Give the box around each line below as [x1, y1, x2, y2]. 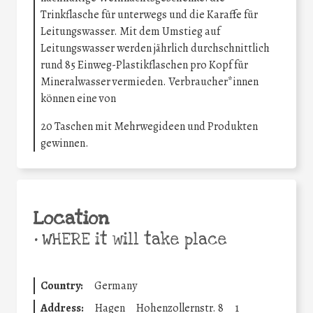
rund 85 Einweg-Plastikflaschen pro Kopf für [41, 57, 248, 73]
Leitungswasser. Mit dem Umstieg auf [41, 23, 220, 39]
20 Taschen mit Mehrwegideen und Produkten [41, 118, 258, 134]
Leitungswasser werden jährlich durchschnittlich [41, 40, 270, 56]
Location [34, 206, 109, 231]
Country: [41, 277, 83, 293]
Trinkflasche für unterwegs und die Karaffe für [41, 6, 258, 22]
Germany [94, 277, 137, 293]
